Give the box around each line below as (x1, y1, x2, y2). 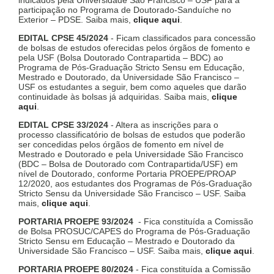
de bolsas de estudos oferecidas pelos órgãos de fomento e (18, 43, 250, 53)
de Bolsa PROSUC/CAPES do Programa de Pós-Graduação (18, 226, 250, 237)
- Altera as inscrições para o (108, 120, 218, 130)
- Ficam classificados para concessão (108, 33, 256, 43)
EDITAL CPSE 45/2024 (18, 33, 108, 43)
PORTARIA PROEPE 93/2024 (18, 217, 133, 227)
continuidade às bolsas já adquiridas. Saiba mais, (18, 92, 212, 102)
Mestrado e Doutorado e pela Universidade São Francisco (18, 149, 243, 160)
